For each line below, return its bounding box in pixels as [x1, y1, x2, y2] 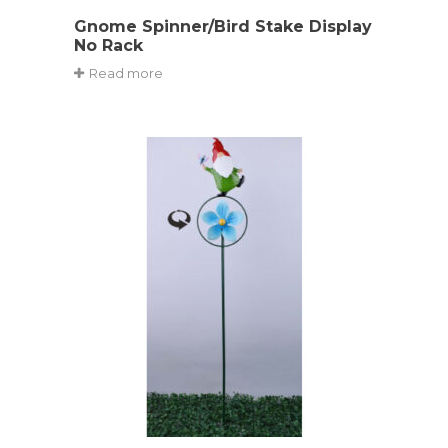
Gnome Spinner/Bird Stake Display [74, 16, 372, 36]
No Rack [74, 35, 143, 55]
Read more [89, 64, 163, 81]
